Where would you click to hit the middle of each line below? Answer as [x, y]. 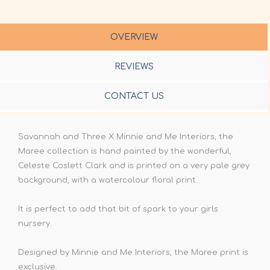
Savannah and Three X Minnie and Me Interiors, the [126, 137]
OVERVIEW [134, 37]
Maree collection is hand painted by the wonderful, [125, 152]
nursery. [35, 224]
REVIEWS [134, 67]
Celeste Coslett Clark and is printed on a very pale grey [134, 166]
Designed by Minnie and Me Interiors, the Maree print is [133, 253]
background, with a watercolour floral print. [108, 181]
